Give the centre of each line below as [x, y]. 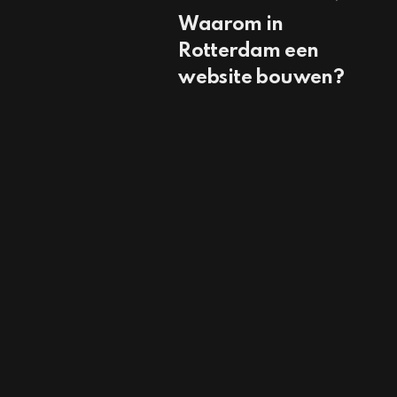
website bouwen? [261, 78]
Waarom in [231, 25]
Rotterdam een [249, 51]
